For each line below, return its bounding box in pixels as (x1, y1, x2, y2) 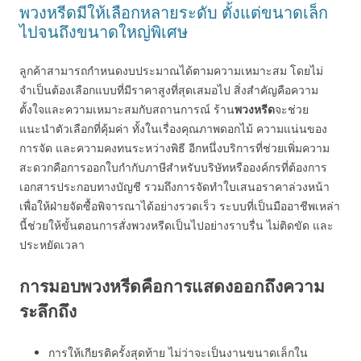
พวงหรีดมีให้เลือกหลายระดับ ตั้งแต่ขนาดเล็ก (19, 2, 328, 23)
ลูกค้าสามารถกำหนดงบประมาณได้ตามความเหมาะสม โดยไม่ (19, 63, 323, 78)
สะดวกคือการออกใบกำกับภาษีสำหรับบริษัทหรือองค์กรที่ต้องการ (19, 160, 327, 175)
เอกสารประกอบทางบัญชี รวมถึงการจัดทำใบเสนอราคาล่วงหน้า (19, 179, 330, 194)
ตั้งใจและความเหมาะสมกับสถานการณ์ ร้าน (19, 102, 234, 117)
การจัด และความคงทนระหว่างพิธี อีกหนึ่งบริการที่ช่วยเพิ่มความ (19, 140, 330, 156)
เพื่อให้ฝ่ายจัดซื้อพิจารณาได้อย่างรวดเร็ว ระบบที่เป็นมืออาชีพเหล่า (19, 198, 340, 214)
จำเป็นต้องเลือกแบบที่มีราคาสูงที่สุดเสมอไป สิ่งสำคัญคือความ (19, 82, 318, 98)
